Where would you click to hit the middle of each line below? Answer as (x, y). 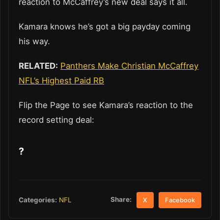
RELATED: (38, 66)
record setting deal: (59, 120)
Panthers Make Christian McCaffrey (129, 66)
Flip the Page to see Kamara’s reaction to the (106, 105)
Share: (121, 200)
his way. (34, 41)
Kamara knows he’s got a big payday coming (105, 27)
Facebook (180, 200)
